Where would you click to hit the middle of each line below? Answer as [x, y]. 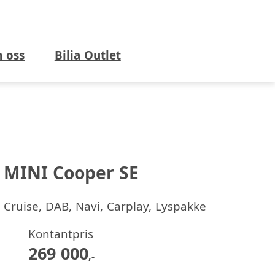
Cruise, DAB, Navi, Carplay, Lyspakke [105, 207]
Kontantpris [61, 234]
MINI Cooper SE [72, 172]
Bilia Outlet [87, 55]
